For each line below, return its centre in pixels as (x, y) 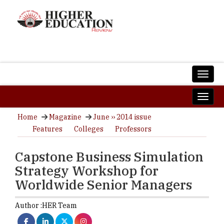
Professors (133, 129)
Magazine (65, 117)
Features (47, 129)
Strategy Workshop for (87, 170)
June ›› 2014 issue (122, 117)
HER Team (59, 205)
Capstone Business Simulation (109, 156)
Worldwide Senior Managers (103, 184)
